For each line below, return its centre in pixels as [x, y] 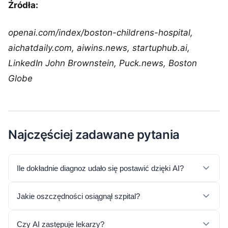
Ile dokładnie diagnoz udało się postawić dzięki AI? [100, 168]
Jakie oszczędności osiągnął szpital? [78, 196]
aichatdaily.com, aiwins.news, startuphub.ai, [99, 48]
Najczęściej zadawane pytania [94, 135]
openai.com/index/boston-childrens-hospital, [101, 33]
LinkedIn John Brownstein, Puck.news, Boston [103, 63]
